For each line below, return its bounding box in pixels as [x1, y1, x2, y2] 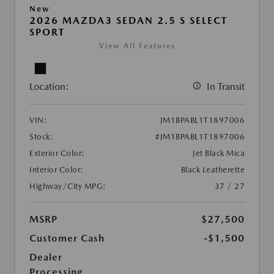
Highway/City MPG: [29, 181, 106, 191]
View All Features [98, 41, 176, 50]
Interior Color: [29, 165, 84, 174]
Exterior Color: [29, 148, 85, 158]
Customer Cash [29, 232, 105, 244]
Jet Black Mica [193, 148, 245, 158]
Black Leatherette [180, 165, 245, 174]
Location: [29, 80, 69, 92]
